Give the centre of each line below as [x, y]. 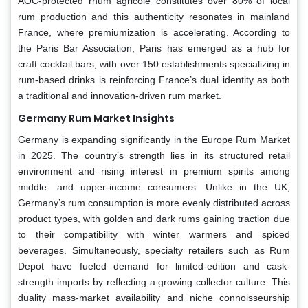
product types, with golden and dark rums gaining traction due [154, 219]
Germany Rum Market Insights [96, 119]
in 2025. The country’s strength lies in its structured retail [154, 156]
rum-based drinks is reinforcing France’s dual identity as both [154, 80]
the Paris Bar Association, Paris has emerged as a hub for [154, 48]
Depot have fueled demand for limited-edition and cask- [154, 266]
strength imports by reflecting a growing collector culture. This [154, 282]
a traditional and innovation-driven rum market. [120, 96]
